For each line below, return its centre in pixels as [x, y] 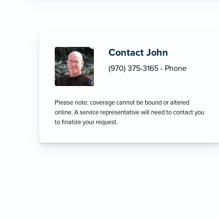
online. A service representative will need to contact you [130, 113]
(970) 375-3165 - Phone [148, 69]
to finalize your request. [86, 122]
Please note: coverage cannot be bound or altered [122, 103]
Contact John [138, 53]
